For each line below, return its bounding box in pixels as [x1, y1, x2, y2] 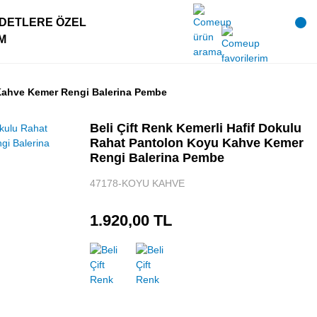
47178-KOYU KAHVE [90, 178, 185, 189]
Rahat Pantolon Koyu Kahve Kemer [90, 136, 304, 150]
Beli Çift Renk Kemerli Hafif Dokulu [90, 121, 301, 135]
